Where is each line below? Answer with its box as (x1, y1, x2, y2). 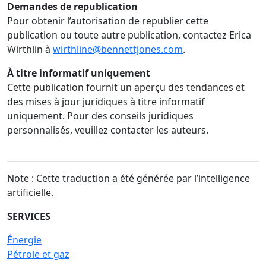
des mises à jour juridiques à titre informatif (7, 95, 205, 109)
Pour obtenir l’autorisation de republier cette (7, 14, 208, 28)
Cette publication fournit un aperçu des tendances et (7, 81, 245, 94)
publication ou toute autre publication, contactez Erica (7, 28, 251, 42)
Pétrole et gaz (7, 248, 69, 261)
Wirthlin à (7, 43, 53, 56)
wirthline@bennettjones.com (53, 43, 183, 56)
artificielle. (7, 186, 53, 199)
